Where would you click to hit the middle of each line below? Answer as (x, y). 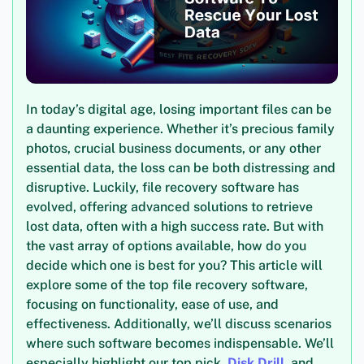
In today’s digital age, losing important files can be (179, 110)
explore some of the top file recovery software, (167, 285)
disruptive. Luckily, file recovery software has (162, 188)
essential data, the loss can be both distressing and (181, 168)
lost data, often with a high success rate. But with (175, 227)
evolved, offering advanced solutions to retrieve (169, 207)
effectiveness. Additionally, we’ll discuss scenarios (179, 324)
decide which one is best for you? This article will (174, 266)
